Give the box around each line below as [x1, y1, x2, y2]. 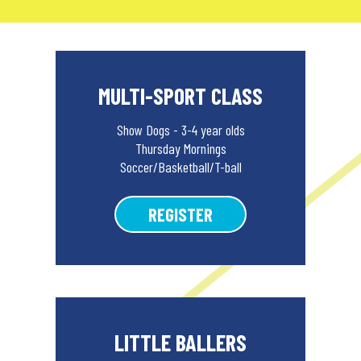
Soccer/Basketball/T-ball [119, 158, 242, 176]
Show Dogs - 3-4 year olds [116, 121, 245, 139]
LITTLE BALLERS [114, 329, 247, 357]
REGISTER [148, 204, 213, 226]
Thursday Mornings [135, 139, 226, 158]
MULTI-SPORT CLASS [98, 82, 263, 110]
